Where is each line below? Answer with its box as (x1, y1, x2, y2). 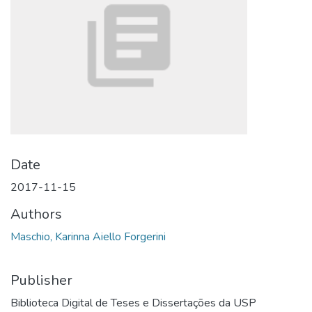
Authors (10, 205, 62, 224)
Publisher (10, 271, 72, 290)
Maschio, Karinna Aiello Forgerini (10, 229, 166, 244)
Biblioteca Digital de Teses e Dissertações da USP (10, 295, 256, 311)
